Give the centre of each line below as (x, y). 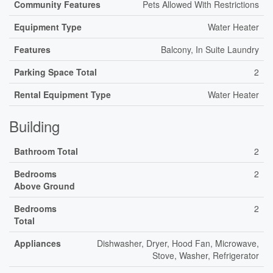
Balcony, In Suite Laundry (210, 49)
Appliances (37, 243)
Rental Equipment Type (62, 94)
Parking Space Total (55, 72)
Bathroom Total (46, 151)
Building (34, 126)
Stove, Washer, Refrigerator (206, 255)
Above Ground (44, 186)
